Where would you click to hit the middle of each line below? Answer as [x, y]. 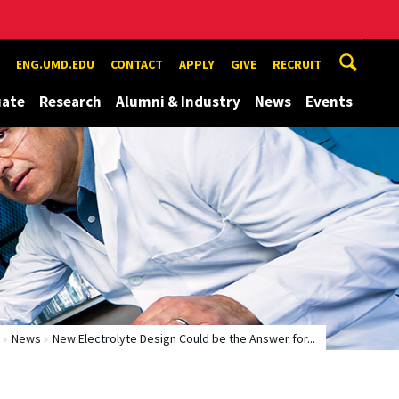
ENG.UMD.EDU [55, 64]
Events [329, 102]
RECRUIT [297, 64]
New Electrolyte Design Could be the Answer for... [184, 338]
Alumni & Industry [178, 102]
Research [70, 102]
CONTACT [137, 64]
